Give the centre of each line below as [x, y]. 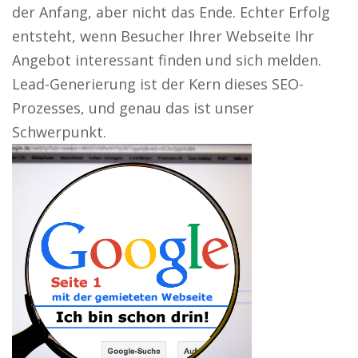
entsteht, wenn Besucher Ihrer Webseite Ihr [163, 36]
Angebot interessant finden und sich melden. [167, 60]
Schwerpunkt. [59, 132]
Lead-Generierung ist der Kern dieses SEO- [158, 84]
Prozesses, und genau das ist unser [133, 108]
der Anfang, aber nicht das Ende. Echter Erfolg [171, 12]
